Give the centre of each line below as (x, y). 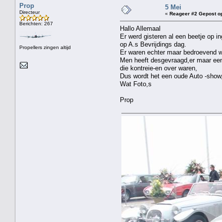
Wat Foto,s (136, 84)
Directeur (29, 12)
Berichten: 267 (36, 23)
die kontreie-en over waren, (159, 68)
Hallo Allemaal (140, 28)
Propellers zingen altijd (45, 47)
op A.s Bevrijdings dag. (153, 44)
